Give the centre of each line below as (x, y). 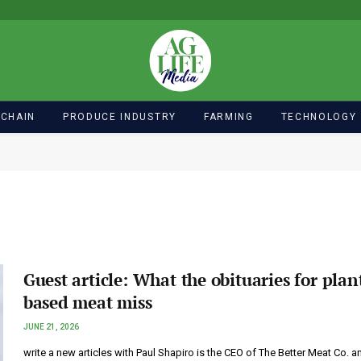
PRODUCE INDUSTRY (119, 116)
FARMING (228, 116)
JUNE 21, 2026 (51, 327)
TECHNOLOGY (319, 116)
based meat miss (87, 302)
